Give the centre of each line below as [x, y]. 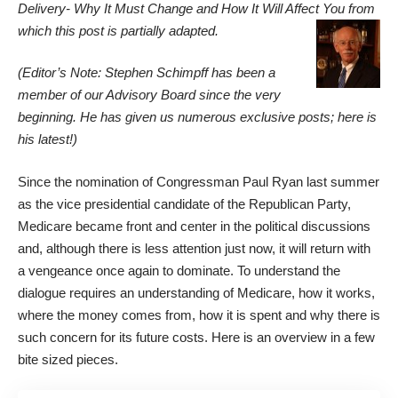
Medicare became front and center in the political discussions [194, 226]
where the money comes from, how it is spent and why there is [199, 314]
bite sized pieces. [68, 359]
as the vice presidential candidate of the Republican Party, [184, 203]
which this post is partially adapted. [118, 30]
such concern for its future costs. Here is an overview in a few [196, 337]
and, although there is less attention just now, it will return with [194, 248]
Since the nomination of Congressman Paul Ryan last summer [199, 181]
